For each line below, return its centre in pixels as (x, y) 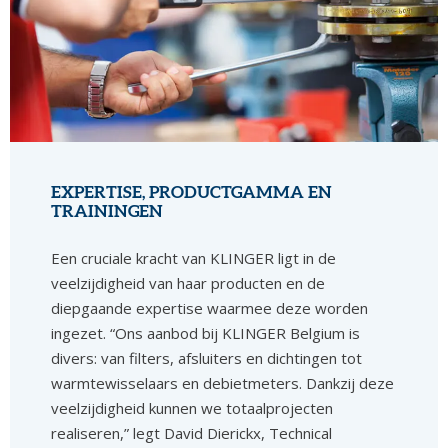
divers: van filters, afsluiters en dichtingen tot (207, 358)
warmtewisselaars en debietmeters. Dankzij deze (223, 383)
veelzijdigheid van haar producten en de (188, 283)
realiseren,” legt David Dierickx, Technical (192, 433)
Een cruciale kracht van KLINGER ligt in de (194, 258)
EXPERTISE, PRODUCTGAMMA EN (192, 192)
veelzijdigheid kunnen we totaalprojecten (192, 408)
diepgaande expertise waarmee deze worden (210, 308)
